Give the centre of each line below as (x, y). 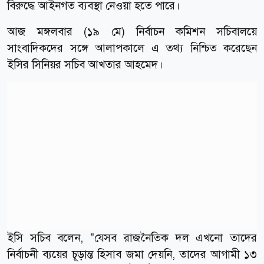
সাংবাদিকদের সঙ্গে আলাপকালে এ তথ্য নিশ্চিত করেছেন (132, 48)
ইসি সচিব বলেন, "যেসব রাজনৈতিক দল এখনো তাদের (132, 237)
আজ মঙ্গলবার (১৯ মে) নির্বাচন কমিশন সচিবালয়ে (132, 31)
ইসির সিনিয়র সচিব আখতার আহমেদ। (85, 64)
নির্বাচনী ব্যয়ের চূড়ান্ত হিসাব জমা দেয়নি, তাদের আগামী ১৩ (132, 254)
